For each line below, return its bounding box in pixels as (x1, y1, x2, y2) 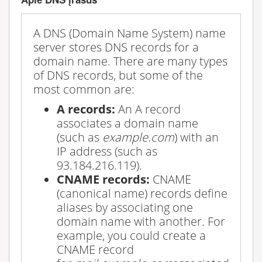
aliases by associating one (57, 198, 193, 215)
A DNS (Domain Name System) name (33, 24, 226, 41)
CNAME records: (57, 170, 150, 187)
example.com (102, 128, 174, 145)
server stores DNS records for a (33, 38, 199, 55)
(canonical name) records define (57, 184, 227, 201)
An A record (115, 100, 181, 117)
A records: (57, 100, 115, 117)
